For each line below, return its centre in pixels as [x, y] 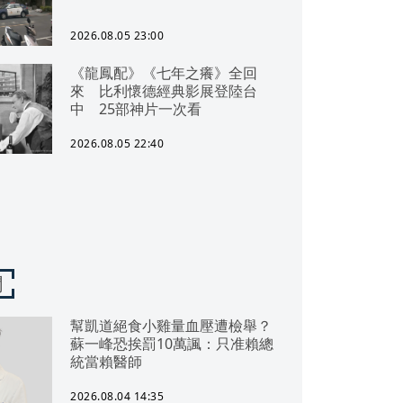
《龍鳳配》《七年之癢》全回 [164, 73]
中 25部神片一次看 [136, 109]
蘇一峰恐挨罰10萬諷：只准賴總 [172, 344]
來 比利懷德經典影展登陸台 [164, 91]
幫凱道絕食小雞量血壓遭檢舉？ [171, 326]
